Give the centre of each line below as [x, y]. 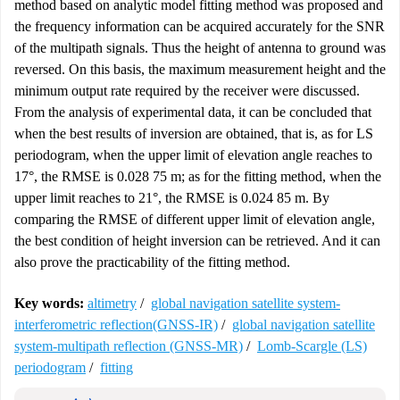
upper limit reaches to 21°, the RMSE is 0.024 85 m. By [172, 198]
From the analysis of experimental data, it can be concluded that [193, 112]
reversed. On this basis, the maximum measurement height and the [200, 69]
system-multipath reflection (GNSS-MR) [129, 346]
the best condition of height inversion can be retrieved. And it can [197, 241]
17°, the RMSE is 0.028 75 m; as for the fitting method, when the [198, 176]
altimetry [112, 303]
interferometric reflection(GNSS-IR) [116, 325]
